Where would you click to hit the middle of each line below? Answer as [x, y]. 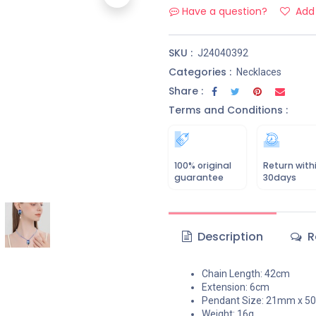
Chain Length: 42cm [246, 274]
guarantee [199, 177]
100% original [203, 165]
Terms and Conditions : [228, 110]
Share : [186, 91]
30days [280, 177]
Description [229, 237]
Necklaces [259, 72]
